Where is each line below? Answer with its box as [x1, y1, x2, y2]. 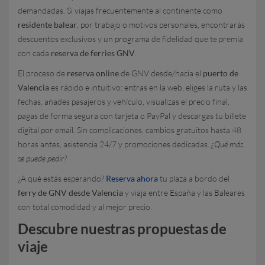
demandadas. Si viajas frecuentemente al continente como [18, 5, 222, 15]
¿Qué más [211, 139, 243, 149]
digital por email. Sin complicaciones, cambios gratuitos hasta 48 [18, 125, 241, 135]
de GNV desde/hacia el [121, 68, 203, 78]
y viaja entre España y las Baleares [125, 188, 245, 198]
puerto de [203, 68, 238, 78]
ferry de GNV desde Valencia [18, 188, 125, 198]
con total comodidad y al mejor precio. [18, 202, 152, 212]
